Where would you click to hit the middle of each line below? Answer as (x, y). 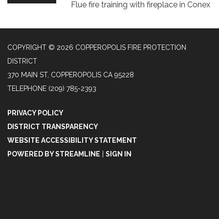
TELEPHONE (27, 88)
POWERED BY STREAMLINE (54, 154)
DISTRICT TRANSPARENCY (53, 127)
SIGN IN (119, 154)
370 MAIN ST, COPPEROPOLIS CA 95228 (71, 75)
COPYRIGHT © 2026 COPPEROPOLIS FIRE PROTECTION (97, 47)
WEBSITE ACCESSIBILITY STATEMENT (72, 140)
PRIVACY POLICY (35, 113)
